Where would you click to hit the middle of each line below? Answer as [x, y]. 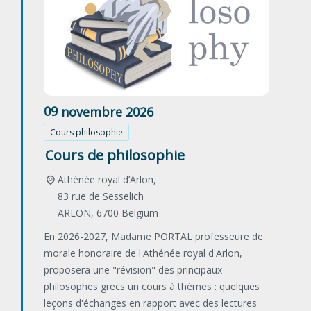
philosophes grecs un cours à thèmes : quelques [152, 287]
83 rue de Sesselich [100, 196]
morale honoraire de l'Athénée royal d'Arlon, [143, 253]
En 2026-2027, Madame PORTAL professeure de [153, 237]
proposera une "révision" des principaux [133, 270]
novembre [92, 111]
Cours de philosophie [115, 155]
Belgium [140, 213]
